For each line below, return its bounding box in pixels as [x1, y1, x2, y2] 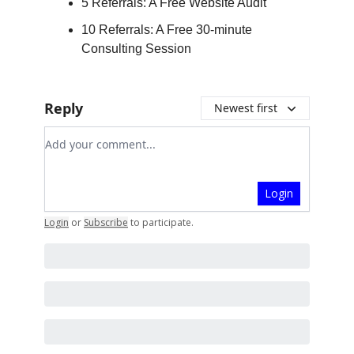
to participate [130, 215, 191, 229]
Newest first [214, 100, 277, 115]
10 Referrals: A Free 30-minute [81, 22, 252, 36]
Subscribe [84, 215, 128, 229]
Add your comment [44, 126, 160, 145]
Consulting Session [81, 41, 191, 55]
